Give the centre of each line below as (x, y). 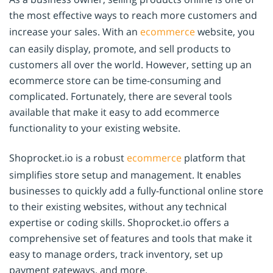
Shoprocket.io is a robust (68, 158)
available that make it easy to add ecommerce (114, 112)
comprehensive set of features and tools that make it (131, 238)
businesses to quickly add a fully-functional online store (136, 190)
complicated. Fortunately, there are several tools (121, 96)
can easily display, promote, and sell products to (120, 48)
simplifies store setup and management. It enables (125, 175)
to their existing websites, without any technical (118, 206)
